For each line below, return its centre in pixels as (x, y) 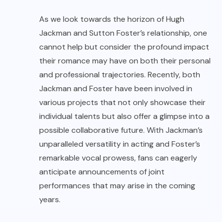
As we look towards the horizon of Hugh (112, 19)
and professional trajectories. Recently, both (120, 75)
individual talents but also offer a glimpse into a (124, 116)
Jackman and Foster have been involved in (116, 89)
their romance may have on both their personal (125, 61)
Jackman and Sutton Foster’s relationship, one (123, 33)
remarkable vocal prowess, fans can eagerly (118, 158)
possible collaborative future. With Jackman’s (121, 130)
